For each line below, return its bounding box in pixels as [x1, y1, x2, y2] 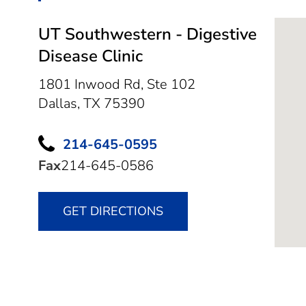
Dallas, [38, 94, 83, 113]
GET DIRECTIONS [63, 203, 163, 220]
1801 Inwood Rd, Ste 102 [38, 74, 195, 94]
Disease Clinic [38, 44, 143, 67]
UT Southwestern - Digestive [38, 23, 257, 45]
